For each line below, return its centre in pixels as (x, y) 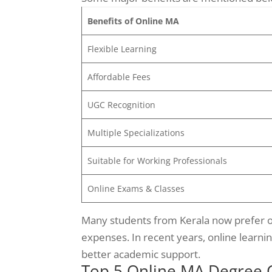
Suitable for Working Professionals (157, 160)
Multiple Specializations (136, 132)
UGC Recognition (121, 104)
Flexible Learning (122, 49)
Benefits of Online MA (133, 21)
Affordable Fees (119, 76)
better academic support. (141, 254)
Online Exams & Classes (136, 188)
